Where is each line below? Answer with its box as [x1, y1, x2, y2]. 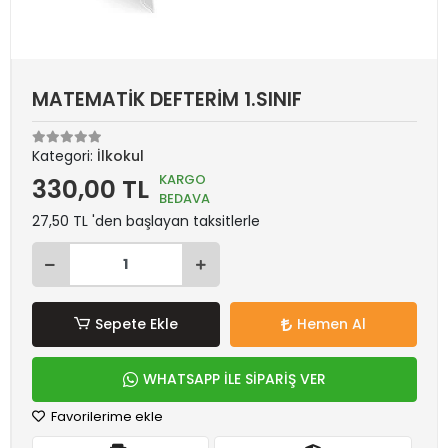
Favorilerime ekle [48, 407, 163, 426]
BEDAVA [159, 189, 210, 208]
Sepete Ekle [94, 314, 178, 334]
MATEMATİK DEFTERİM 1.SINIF [32, 86, 302, 113]
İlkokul [97, 146, 144, 166]
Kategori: [32, 146, 97, 166]
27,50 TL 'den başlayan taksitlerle [32, 211, 260, 231]
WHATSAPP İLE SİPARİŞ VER [143, 369, 326, 389]
